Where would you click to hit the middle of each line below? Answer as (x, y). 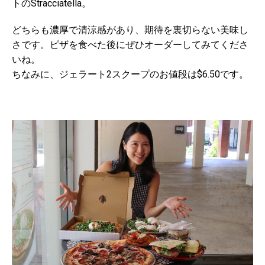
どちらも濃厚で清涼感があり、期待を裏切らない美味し (130, 30)
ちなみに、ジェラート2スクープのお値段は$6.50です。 (130, 75)
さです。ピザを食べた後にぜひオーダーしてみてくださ (130, 45)
